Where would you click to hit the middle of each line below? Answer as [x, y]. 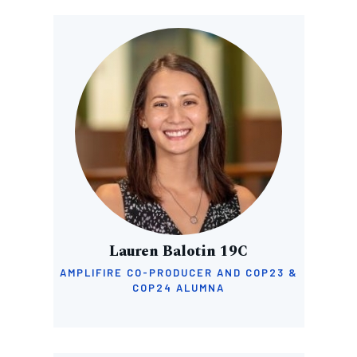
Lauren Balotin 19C [178, 251]
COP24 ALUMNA [178, 288]
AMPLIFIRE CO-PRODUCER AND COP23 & [178, 273]
